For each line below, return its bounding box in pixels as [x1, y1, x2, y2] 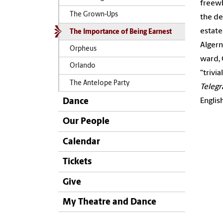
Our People [63, 117, 110, 127]
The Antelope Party [69, 80, 130, 87]
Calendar [63, 137, 100, 147]
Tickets [63, 157, 92, 167]
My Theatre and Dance [63, 197, 156, 207]
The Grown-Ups [69, 11, 118, 18]
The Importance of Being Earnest [69, 28, 172, 35]
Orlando [69, 63, 96, 70]
